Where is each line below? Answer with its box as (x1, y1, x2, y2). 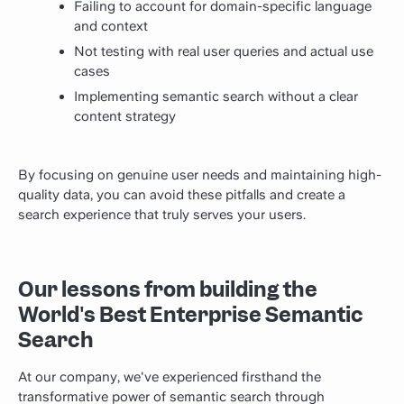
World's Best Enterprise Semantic (18, 301, 363, 329)
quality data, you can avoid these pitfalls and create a (18, 187, 345, 204)
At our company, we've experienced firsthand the (18, 369, 321, 386)
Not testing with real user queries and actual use (74, 42, 373, 60)
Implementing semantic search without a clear (74, 87, 358, 105)
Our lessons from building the (18, 276, 317, 304)
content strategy (74, 107, 176, 124)
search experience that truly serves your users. (18, 207, 306, 224)
